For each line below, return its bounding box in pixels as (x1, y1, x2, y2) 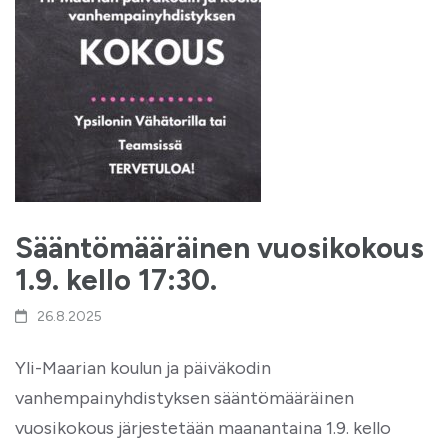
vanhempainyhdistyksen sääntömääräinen (15, 387, 354, 409)
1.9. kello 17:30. (15, 262, 217, 297)
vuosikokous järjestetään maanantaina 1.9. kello (15, 417, 391, 439)
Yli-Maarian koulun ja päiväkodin (15, 357, 271, 379)
